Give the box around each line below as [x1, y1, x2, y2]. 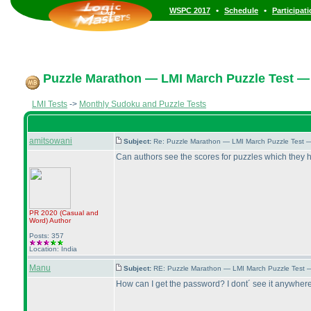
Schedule [224, 6, 258, 15]
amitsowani [29, 136, 72, 146]
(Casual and [60, 209, 99, 217]
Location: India [29, 245, 77, 253]
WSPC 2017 [169, 6, 210, 15]
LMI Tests [32, 99, 67, 109]
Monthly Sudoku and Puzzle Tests [79, 99, 206, 109]
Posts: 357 [29, 232, 64, 239]
